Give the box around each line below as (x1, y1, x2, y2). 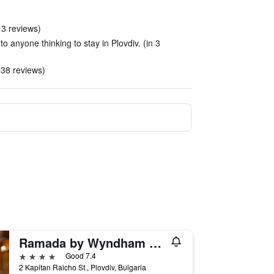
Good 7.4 (65, 250, 96, 261)
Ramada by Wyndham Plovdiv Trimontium (149, 234, 161, 251)
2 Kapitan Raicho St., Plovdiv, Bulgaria (18, 262, 146, 272)
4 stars (18, 250, 47, 261)
